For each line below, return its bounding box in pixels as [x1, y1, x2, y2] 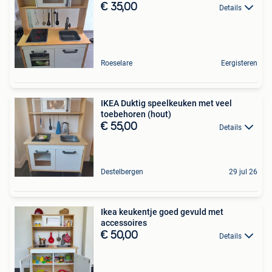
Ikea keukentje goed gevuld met [101, 207, 223, 217]
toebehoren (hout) [101, 109, 171, 120]
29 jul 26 [229, 168, 257, 177]
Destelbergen [101, 168, 143, 177]
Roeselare [101, 59, 132, 68]
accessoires [101, 218, 147, 228]
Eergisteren [221, 59, 257, 68]
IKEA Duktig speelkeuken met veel [101, 98, 232, 109]
